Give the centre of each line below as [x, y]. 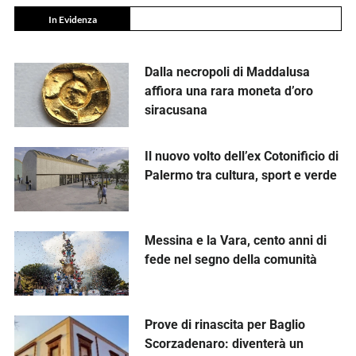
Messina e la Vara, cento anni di [235, 240]
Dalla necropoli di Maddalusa [227, 72]
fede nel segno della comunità [230, 259]
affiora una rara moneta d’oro [228, 91]
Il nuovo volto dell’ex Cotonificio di [241, 156]
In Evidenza [72, 20]
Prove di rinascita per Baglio [224, 324]
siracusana [176, 110]
